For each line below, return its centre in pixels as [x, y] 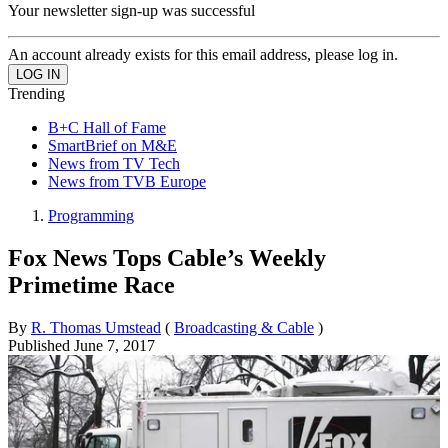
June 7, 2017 [114, 345]
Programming [91, 215]
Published [41, 345]
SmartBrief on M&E [112, 145]
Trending [36, 93]
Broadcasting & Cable [244, 327]
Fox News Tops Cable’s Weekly [167, 257]
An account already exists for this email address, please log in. [203, 54]
